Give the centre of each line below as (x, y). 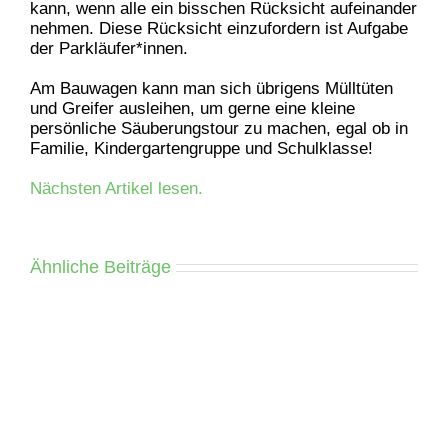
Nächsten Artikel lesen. (116, 188)
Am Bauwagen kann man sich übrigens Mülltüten (211, 88)
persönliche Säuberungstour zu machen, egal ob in (219, 128)
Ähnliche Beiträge (100, 266)
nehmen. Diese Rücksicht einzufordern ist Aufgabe (219, 28)
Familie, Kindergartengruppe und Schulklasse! (201, 148)
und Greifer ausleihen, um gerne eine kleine (192, 108)
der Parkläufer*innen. (109, 48)
